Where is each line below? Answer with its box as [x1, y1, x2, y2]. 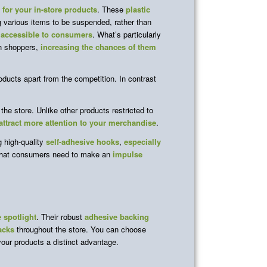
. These [97, 3, 126, 15]
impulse [113, 148, 142, 160]
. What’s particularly [92, 28, 161, 40]
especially [124, 135, 161, 147]
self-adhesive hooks [46, 135, 119, 147]
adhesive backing [85, 210, 149, 222]
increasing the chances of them [41, 41, 156, 52]
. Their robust [36, 210, 85, 222]
